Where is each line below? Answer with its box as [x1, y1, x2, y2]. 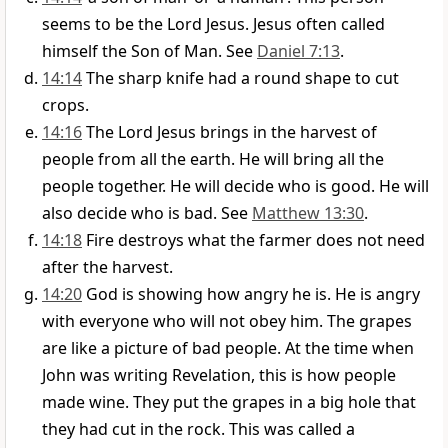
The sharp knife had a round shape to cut [86, 67, 399, 90]
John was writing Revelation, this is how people [42, 364, 396, 387]
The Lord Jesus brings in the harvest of [86, 121, 377, 144]
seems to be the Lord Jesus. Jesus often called [42, 13, 385, 36]
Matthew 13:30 [252, 202, 364, 225]
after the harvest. [42, 256, 173, 279]
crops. [42, 94, 89, 117]
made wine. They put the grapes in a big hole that [42, 391, 416, 414]
